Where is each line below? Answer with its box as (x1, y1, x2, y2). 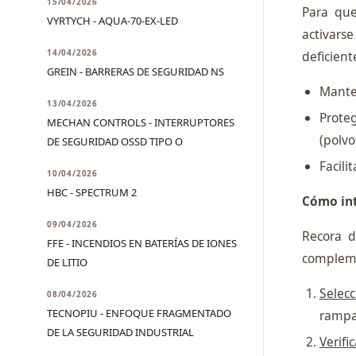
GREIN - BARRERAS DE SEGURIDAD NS (47, 64, 224, 79)
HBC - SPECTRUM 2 (47, 185, 137, 199)
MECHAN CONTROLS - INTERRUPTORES (47, 115, 234, 130)
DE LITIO (47, 255, 87, 269)
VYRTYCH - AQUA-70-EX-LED (47, 14, 178, 28)
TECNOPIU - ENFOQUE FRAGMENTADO (47, 306, 231, 320)
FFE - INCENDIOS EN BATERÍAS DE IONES (47, 236, 237, 250)
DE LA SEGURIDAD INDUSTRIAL (47, 325, 194, 339)
